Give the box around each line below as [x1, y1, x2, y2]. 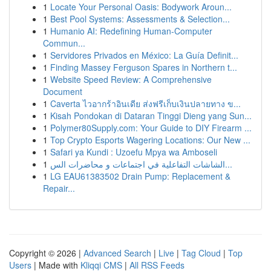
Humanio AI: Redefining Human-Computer [50, 25, 212, 37]
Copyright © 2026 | [9, 247, 83, 259]
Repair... [43, 182, 75, 194]
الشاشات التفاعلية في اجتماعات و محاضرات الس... [225, 158, 232, 170]
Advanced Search [83, 247, 151, 259]
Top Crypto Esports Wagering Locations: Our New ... [50, 134, 250, 146]
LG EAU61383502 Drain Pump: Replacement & [50, 170, 230, 182]
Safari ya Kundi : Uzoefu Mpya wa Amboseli [50, 146, 217, 158]
